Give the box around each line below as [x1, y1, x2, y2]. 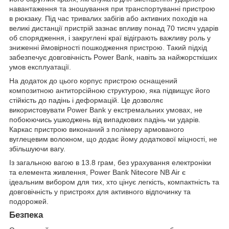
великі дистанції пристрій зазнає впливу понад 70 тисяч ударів [9, 24, 218, 32]
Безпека [9, 210, 43, 220]
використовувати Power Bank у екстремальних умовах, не [9, 105, 202, 114]
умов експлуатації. [9, 62, 71, 71]
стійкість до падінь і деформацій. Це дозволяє [9, 96, 163, 104]
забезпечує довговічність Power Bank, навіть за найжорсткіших [9, 53, 217, 61]
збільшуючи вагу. [9, 144, 65, 153]
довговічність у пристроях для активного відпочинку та [9, 187, 191, 196]
